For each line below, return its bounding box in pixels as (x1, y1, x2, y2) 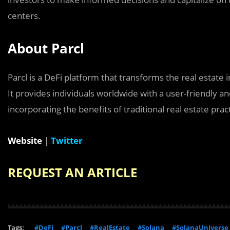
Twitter (51, 134, 83, 146)
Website (8, 134, 42, 146)
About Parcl (8, 39, 84, 57)
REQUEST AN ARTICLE (8, 163, 137, 181)
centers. (8, 9, 41, 22)
